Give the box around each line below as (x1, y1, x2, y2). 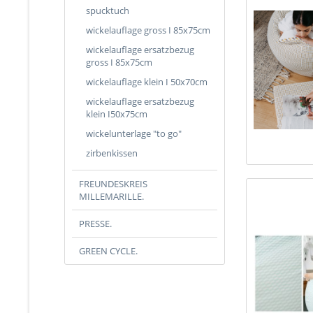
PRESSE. (79, 217, 112, 230)
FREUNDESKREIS (79, 177, 147, 190)
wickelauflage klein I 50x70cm (86, 75, 208, 88)
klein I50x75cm (86, 108, 147, 120)
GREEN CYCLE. (79, 245, 138, 257)
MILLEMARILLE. (79, 190, 144, 203)
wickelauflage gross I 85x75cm (86, 24, 210, 36)
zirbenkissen (86, 147, 138, 159)
